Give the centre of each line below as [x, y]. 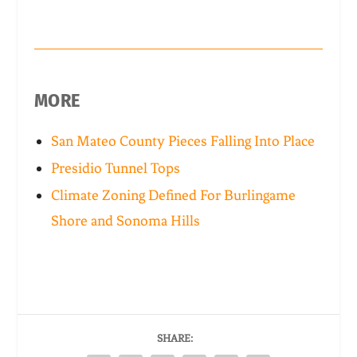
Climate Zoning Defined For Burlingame [174, 195]
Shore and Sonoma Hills [126, 220]
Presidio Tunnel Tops [116, 168]
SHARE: [175, 338]
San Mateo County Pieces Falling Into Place [183, 141]
